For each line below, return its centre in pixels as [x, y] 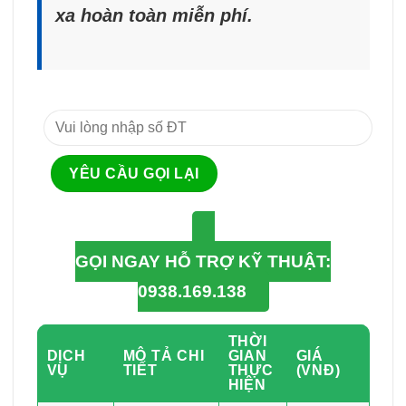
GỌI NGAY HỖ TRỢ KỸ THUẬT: [203, 262]
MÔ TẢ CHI [164, 356]
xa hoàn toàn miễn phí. [154, 16]
